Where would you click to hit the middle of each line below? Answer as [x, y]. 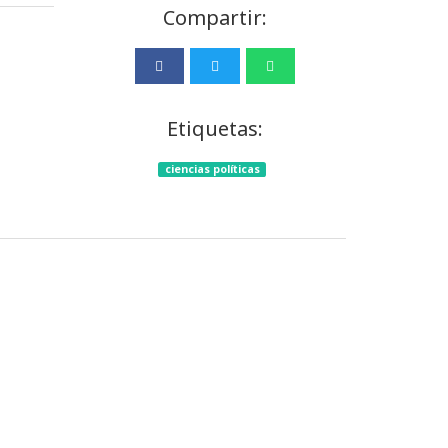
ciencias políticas [212, 169]
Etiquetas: [214, 128]
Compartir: [214, 17]
